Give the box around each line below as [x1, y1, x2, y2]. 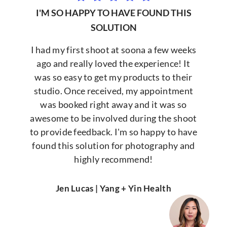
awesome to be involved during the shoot [30, 112, 197, 124]
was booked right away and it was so [40, 98, 187, 110]
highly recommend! [74, 153, 153, 165]
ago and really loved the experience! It [36, 57, 191, 69]
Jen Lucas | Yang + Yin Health [55, 183, 172, 194]
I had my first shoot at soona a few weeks [30, 44, 197, 55]
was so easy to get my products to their [34, 71, 193, 83]
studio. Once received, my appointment [33, 85, 194, 96]
